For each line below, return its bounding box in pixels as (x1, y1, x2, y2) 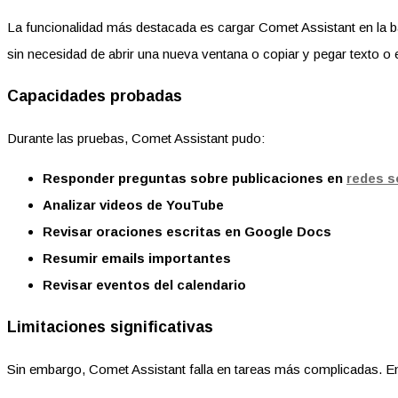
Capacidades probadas (7, 87, 182, 106)
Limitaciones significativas (7, 318, 213, 337)
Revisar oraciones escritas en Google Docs (43, 223, 331, 239)
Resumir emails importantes (43, 250, 231, 266)
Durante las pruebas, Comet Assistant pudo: (7, 130, 265, 146)
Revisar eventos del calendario (43, 276, 246, 292)
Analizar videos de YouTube (43, 196, 224, 212)
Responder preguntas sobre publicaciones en (43, 170, 346, 186)
